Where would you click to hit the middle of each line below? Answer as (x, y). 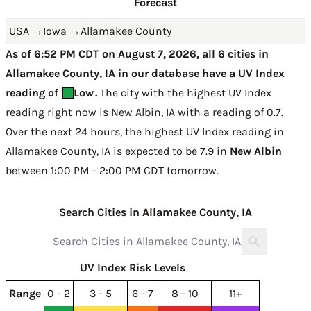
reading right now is (58, 112)
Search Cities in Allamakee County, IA (155, 212)
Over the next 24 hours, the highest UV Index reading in (145, 132)
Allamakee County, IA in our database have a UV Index (145, 73)
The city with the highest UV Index (184, 93)
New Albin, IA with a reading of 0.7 (196, 112)
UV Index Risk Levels (133, 268)
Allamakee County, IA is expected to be (103, 151)
